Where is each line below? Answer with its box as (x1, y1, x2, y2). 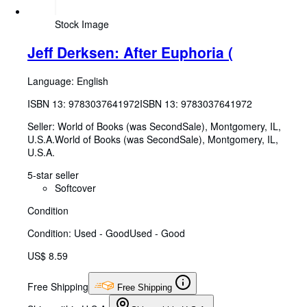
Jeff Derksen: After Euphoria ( (27, 42, 233, 63)
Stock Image (55, 17, 109, 32)
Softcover (55, 180, 96, 195)
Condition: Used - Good (27, 225, 130, 240)
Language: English (27, 73, 108, 88)
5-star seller (27, 167, 79, 182)
